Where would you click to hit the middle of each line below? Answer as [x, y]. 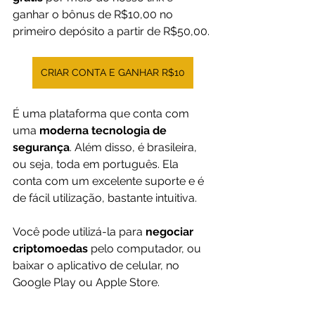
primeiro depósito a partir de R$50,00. [111, 32]
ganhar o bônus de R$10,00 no [94, 15]
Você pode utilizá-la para [79, 232]
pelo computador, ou [146, 249]
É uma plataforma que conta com [102, 114]
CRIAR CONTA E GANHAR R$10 [112, 73]
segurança [41, 148]
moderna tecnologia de [104, 131]
